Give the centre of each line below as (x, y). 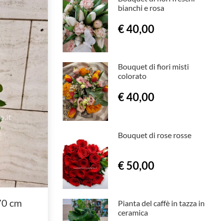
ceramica (133, 213)
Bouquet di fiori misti (153, 67)
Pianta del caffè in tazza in (161, 203)
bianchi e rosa (141, 8)
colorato (132, 76)
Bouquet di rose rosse (154, 135)
